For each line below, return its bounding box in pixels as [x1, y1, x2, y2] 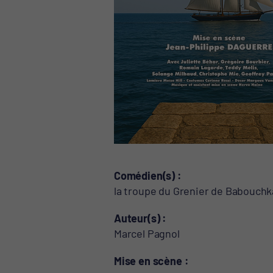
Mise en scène [114, 253, 182, 268]
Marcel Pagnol [114, 226, 180, 240]
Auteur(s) [114, 211, 160, 225]
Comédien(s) [114, 168, 175, 182]
